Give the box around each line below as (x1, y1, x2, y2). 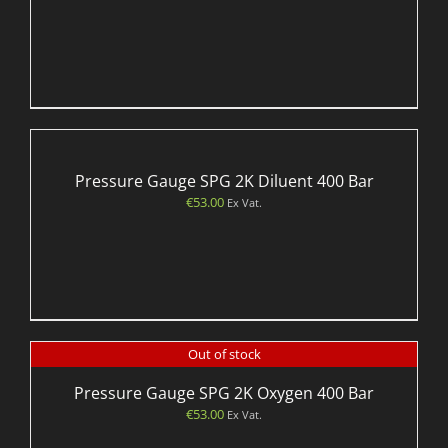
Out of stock (187, 344, 261, 363)
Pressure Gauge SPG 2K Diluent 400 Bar (74, 170, 374, 192)
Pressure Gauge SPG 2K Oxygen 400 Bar (74, 382, 374, 404)
